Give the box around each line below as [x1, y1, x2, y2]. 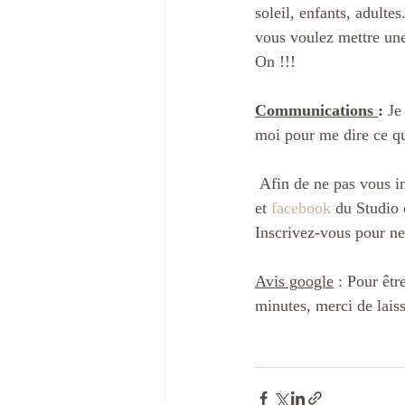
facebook [271, 199, 331, 218]
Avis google [255, 272, 334, 291]
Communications [255, 101, 378, 120]
